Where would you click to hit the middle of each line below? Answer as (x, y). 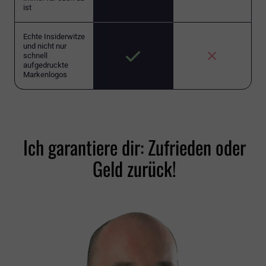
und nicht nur (45, 46)
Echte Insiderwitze (54, 37)
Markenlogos (45, 75)
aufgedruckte (46, 65)
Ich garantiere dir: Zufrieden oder (134, 147)
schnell (35, 56)
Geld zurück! (134, 169)
